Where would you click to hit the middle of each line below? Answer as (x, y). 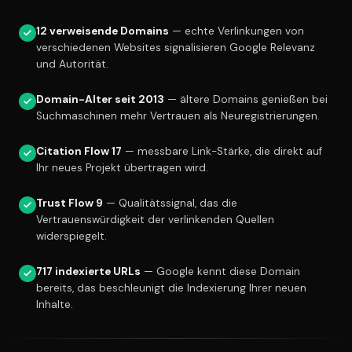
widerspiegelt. (71, 236)
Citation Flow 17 (79, 152)
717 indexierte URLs (88, 272)
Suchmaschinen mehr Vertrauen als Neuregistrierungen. (178, 116)
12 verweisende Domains (103, 31)
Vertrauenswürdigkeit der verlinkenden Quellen (155, 220)
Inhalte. (55, 305)
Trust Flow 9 (70, 203)
